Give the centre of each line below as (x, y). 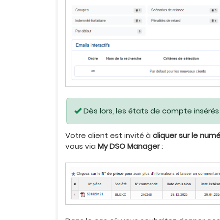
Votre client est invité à (109, 136)
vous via (82, 146)
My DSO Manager (129, 146)
